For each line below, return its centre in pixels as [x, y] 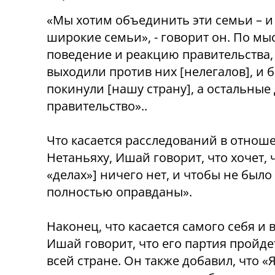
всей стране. [85, 261]
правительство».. [97, 106]
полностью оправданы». [119, 192]
